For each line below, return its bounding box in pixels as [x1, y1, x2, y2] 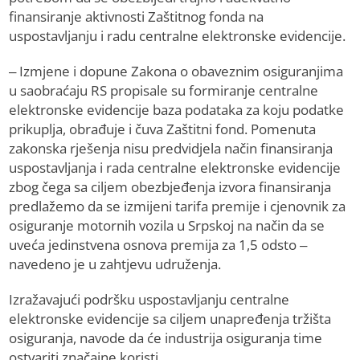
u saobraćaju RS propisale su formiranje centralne [9, 81, 319, 100]
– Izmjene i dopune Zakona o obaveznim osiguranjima [9, 62, 344, 81]
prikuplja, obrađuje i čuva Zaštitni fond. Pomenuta [9, 120, 317, 139]
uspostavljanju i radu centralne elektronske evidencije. [9, 27, 346, 46]
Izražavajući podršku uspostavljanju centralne [9, 290, 290, 309]
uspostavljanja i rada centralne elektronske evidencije [9, 158, 342, 178]
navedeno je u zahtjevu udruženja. [9, 255, 222, 274]
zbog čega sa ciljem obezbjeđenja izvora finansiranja [9, 178, 332, 197]
